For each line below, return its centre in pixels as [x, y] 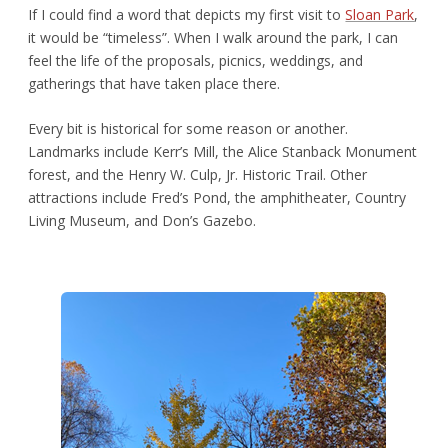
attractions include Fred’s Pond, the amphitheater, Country [217, 198]
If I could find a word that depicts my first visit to [187, 15]
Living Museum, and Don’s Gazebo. [142, 221]
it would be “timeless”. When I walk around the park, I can [213, 38]
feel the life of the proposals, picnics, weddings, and [196, 61]
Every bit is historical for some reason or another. [188, 129]
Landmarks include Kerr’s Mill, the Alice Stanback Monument [223, 152]
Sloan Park [380, 15]
